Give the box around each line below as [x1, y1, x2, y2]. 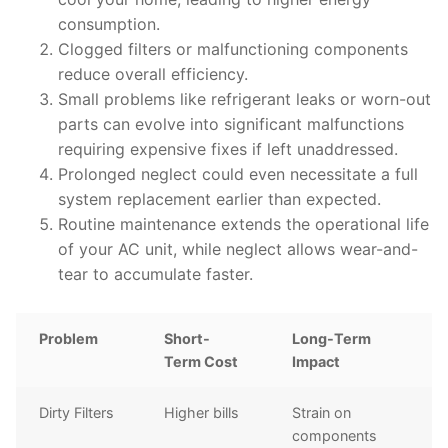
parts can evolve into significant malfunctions [57, 114, 404, 135]
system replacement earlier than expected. [57, 189, 381, 210]
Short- [164, 330, 211, 348]
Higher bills [164, 404, 240, 422]
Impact [292, 353, 341, 371]
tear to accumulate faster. [57, 264, 253, 285]
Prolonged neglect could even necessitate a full [57, 164, 418, 185]
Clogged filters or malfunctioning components [57, 39, 408, 60]
